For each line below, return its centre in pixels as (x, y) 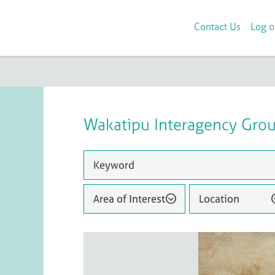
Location (219, 198)
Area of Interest (129, 198)
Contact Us (217, 26)
